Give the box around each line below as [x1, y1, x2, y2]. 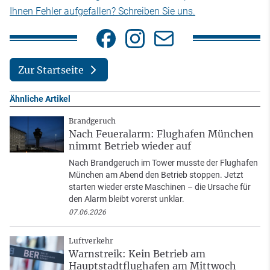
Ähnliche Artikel [10, 94, 71, 104]
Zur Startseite [17, 63, 84, 76]
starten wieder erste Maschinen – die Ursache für [69, 182, 251, 192]
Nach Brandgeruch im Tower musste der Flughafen [69, 158, 258, 168]
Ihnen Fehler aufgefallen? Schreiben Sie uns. [10, 5, 195, 17]
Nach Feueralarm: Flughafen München [69, 128, 254, 140]
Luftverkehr [69, 236, 113, 246]
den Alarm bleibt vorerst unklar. [69, 194, 184, 204]
